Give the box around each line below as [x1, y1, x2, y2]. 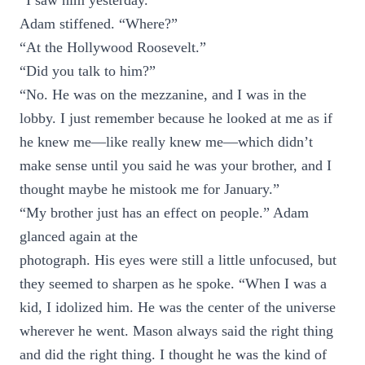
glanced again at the [20, 228, 138, 244]
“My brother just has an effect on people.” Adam [20, 204, 309, 221]
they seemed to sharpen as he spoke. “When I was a [20, 275, 327, 292]
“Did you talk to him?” [20, 63, 156, 79]
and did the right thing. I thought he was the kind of [20, 346, 327, 363]
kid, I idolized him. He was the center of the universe [20, 299, 336, 315]
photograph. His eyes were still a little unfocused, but [20, 252, 336, 268]
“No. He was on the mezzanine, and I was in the [20, 86, 306, 103]
